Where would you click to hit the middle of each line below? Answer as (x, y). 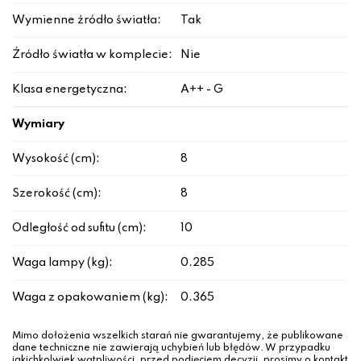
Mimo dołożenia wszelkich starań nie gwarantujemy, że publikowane (178, 336)
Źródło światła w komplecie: (92, 55)
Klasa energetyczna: (70, 90)
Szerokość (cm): (57, 194)
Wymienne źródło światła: (87, 21)
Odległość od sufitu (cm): (79, 228)
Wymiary (38, 124)
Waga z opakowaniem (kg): (90, 298)
